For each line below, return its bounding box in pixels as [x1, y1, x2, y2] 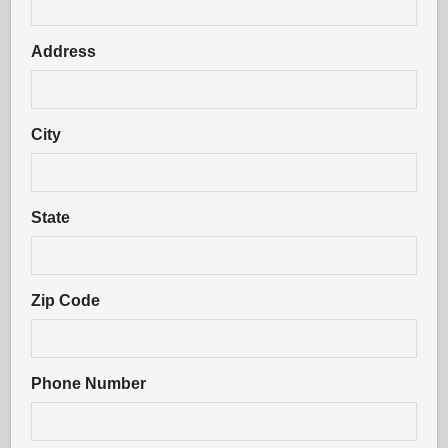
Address [31, 43, 97, 60]
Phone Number [31, 375, 147, 392]
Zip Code [31, 292, 101, 309]
